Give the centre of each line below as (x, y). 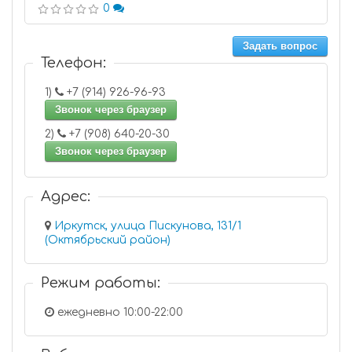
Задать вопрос (280, 46)
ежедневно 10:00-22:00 (119, 312)
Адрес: (66, 196)
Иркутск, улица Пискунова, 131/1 (148, 226)
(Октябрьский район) (108, 240)
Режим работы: (101, 283)
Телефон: (73, 63)
